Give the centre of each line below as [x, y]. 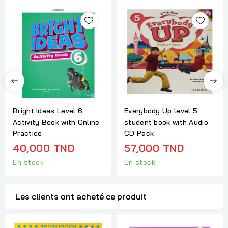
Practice [27, 133]
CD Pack [139, 133]
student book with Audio [166, 122]
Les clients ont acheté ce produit [81, 197]
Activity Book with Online [56, 122]
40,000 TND [44, 148]
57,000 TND [154, 148]
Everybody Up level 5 [161, 111]
